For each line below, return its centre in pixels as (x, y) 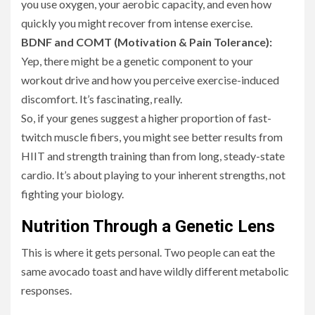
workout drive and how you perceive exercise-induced (150, 80)
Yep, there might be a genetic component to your (137, 61)
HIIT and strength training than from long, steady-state (153, 156)
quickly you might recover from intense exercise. (137, 23)
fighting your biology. (72, 194)
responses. (46, 290)
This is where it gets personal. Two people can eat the (148, 252)
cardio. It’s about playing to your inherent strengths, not (153, 175)
